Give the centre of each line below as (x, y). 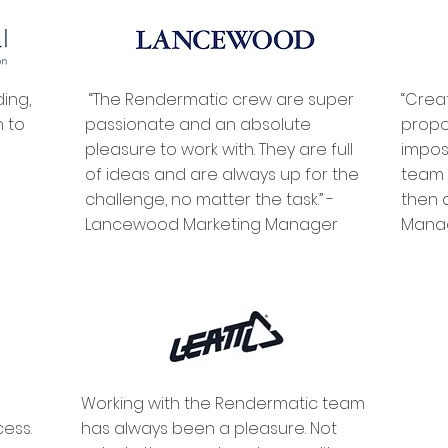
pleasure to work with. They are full (219, 149)
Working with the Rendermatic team (223, 403)
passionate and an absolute (198, 124)
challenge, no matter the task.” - (209, 199)
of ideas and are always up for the (222, 174)
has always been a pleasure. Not (209, 428)
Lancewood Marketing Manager (215, 224)
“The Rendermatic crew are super (219, 99)
